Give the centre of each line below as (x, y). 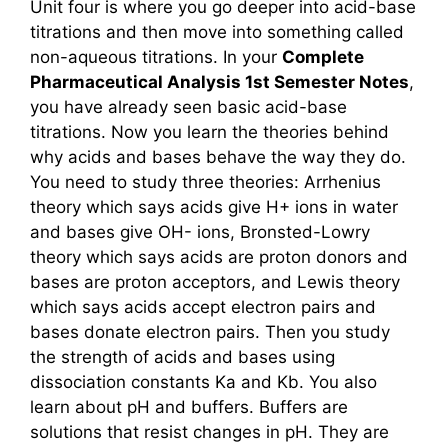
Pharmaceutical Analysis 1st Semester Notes (219, 82)
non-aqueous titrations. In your (156, 57)
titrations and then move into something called (217, 32)
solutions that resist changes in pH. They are (209, 432)
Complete (323, 57)
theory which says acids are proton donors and (219, 257)
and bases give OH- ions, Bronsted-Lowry (200, 232)
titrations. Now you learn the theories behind (209, 132)
